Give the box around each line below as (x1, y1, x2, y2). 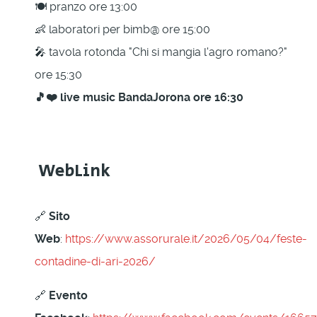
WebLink (35, 158, 110, 183)
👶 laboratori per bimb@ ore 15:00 (35, 22, 210, 36)
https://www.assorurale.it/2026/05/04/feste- (65, 231, 307, 246)
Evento (49, 288, 88, 302)
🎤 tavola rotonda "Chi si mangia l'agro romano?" (35, 45, 287, 59)
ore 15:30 (35, 67, 82, 81)
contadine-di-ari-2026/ (35, 254, 156, 268)
